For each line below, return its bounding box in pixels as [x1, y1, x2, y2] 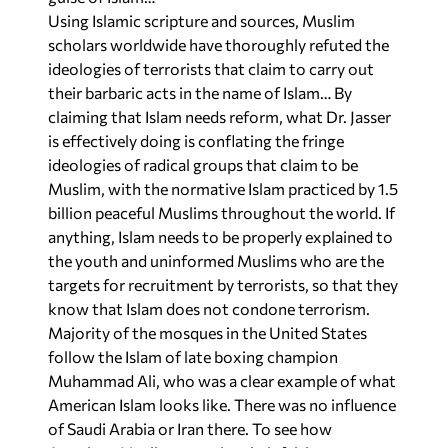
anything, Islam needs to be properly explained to [48, 226, 393, 246]
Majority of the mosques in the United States [48, 322, 367, 342]
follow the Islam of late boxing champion [48, 346, 338, 366]
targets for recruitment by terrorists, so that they [48, 274, 398, 294]
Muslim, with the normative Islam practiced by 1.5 [48, 178, 398, 198]
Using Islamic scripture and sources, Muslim [48, 10, 355, 30]
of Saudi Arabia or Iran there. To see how [48, 418, 332, 438]
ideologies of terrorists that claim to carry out [48, 58, 374, 78]
